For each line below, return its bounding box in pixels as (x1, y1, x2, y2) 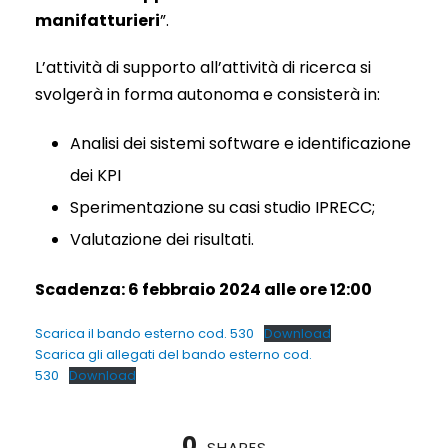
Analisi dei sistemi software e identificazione (70, 131, 411, 155)
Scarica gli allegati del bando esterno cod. (35, 345, 312, 363)
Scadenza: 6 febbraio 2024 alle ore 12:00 (35, 277, 372, 301)
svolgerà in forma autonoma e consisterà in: (35, 82, 380, 106)
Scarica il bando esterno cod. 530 (35, 324, 254, 342)
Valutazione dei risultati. (70, 227, 254, 251)
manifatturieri (35, 8, 160, 32)
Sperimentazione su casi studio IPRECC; (70, 195, 375, 219)
